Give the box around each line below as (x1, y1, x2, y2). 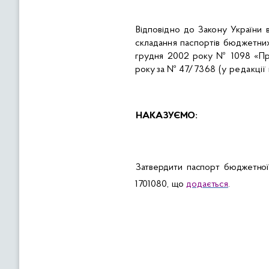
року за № (135, 65, 179, 74)
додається (186, 180, 229, 189)
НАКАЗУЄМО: (136, 111, 198, 121)
